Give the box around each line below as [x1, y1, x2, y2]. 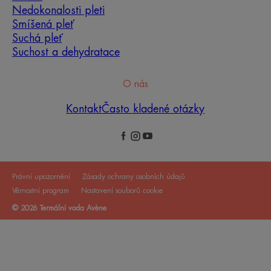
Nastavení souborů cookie [81, 187, 163, 195]
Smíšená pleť [12, 19, 73, 30]
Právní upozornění [12, 173, 70, 181]
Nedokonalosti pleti [12, 5, 105, 16]
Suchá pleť [12, 33, 62, 44]
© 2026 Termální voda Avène [12, 204, 106, 212]
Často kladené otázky [102, 103, 205, 115]
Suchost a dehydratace [12, 47, 120, 58]
